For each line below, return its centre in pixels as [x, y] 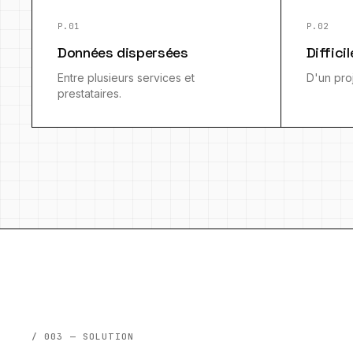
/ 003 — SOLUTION [83, 336]
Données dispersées [123, 52]
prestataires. [89, 93]
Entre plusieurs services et [126, 78]
